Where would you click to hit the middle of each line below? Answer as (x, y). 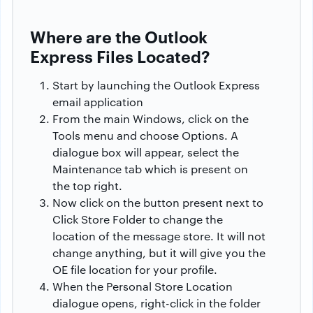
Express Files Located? (120, 56)
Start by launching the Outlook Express (156, 85)
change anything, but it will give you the (159, 253)
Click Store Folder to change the (138, 219)
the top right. (87, 186)
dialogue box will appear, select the (146, 152)
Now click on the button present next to (158, 203)
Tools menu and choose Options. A (145, 136)
